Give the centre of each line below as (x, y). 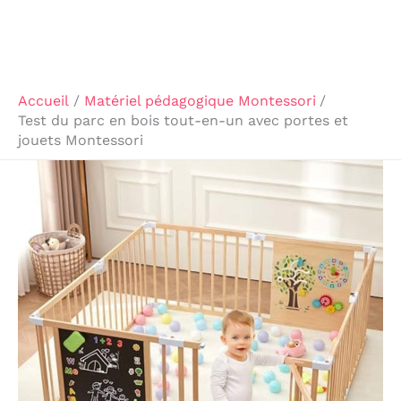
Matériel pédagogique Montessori (200, 101)
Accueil (43, 101)
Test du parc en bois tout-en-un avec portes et (183, 120)
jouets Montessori (81, 140)
